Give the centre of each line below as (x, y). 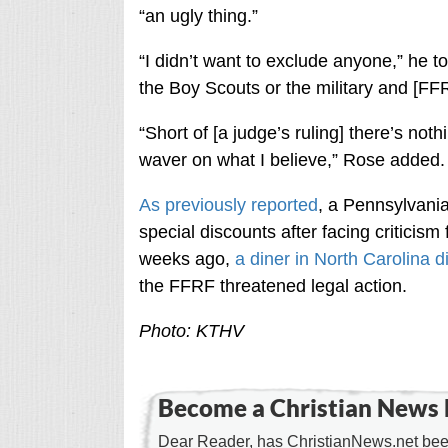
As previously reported (228, 205)
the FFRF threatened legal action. (272, 286)
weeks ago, (186, 259)
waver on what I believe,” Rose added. (291, 160)
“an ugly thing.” (198, 16)
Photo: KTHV (191, 331)
